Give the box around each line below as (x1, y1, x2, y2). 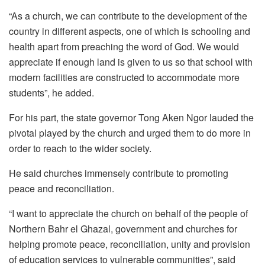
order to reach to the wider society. (9, 141, 151, 156)
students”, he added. (9, 86, 94, 100)
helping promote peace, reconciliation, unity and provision (9, 237, 250, 251)
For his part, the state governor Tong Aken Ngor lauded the (9, 111, 254, 125)
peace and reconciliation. (9, 182, 114, 196)
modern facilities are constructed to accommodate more (9, 70, 240, 85)
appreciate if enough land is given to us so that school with (9, 55, 253, 69)
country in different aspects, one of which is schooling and (9, 24, 250, 38)
